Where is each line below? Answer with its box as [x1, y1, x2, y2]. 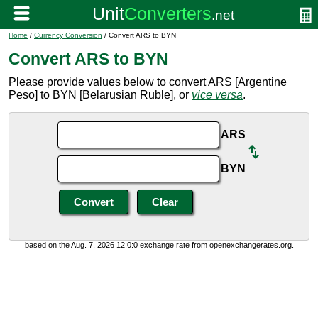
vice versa [192, 89, 243, 101]
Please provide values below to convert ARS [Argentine [9, 76, 287, 88]
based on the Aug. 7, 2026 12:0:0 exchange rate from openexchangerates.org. [24, 241, 294, 249]
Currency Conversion [34, 31, 102, 39]
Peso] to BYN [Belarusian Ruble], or [9, 89, 192, 101]
